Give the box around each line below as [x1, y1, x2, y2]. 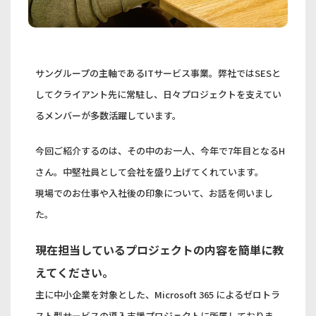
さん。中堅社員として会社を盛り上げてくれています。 [35, 164, 265, 178]
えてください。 [35, 263, 114, 281]
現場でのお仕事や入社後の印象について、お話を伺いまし [35, 186, 274, 200]
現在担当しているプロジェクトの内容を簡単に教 [35, 241, 284, 258]
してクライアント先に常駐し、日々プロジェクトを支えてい [35, 87, 282, 101]
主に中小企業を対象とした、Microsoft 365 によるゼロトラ [35, 287, 281, 301]
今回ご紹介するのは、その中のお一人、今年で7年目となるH [35, 143, 286, 157]
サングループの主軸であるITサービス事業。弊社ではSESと [35, 66, 281, 80]
